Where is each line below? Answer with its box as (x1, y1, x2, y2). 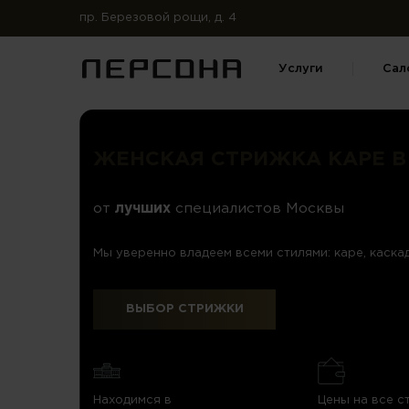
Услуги (278, 64, 323, 75)
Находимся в (93, 394, 172, 405)
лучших (115, 202, 171, 215)
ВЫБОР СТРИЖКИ (125, 303, 244, 314)
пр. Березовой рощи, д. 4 (79, 13, 236, 23)
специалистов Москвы (171, 202, 344, 215)
